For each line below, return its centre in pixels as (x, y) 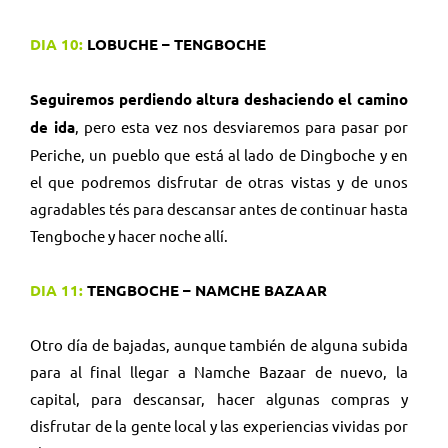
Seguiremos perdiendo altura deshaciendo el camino (219, 98)
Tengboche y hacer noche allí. (129, 235)
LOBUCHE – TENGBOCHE (174, 43)
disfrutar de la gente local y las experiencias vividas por (219, 425)
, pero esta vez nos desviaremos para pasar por (241, 126)
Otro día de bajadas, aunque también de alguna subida (219, 344)
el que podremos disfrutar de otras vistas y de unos (219, 181)
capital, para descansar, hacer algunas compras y (219, 398)
